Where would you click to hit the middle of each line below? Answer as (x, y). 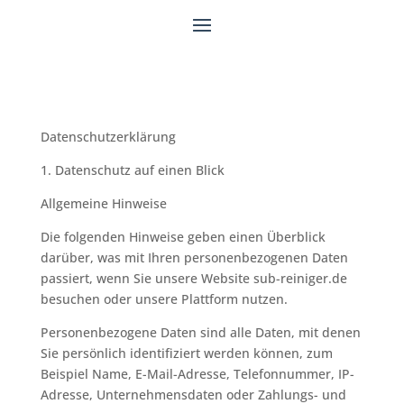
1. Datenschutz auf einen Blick (132, 170)
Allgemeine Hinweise (103, 203)
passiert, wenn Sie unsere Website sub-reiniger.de (193, 278)
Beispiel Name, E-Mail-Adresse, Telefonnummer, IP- (197, 374)
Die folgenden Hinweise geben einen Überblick (183, 237)
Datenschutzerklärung (108, 137)
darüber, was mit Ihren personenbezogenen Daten (194, 257)
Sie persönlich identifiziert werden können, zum (186, 353)
